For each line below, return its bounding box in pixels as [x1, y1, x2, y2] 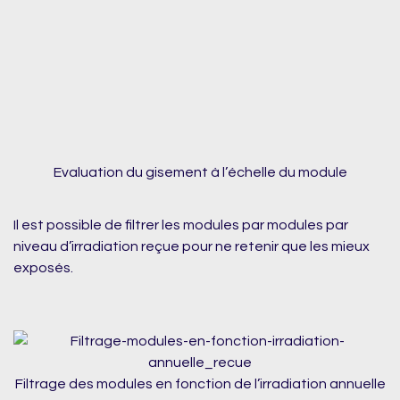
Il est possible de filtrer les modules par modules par [13, 217, 348, 232]
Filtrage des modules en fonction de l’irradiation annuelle [14, 377, 386, 392]
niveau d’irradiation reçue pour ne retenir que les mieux [13, 238, 370, 254]
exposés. [13, 260, 73, 275]
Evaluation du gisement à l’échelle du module [53, 165, 347, 180]
